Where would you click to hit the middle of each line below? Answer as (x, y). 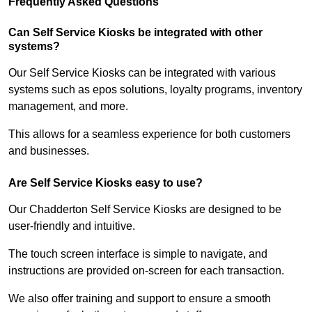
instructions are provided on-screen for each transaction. (148, 271)
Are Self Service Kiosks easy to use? (106, 183)
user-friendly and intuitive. (73, 226)
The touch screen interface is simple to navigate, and (138, 254)
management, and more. (70, 107)
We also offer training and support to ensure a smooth (140, 299)
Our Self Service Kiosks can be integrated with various (142, 73)
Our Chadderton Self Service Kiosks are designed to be (145, 210)
